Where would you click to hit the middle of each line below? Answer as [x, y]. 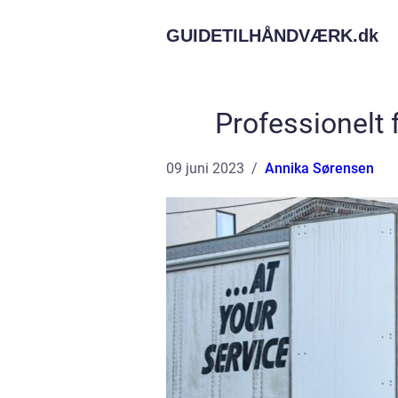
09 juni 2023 [205, 168]
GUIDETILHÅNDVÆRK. [262, 36]
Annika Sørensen [319, 168]
